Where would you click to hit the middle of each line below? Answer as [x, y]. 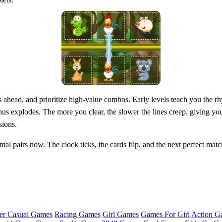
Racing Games [78, 215]
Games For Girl [165, 215]
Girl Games [121, 215]
